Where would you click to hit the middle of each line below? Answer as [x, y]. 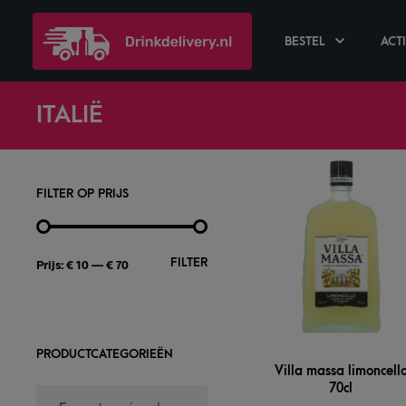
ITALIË [70, 115]
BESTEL [305, 42]
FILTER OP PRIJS [82, 193]
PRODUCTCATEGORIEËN [105, 354]
